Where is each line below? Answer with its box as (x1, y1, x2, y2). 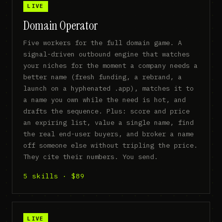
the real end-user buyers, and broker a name (23, 129, 194, 138)
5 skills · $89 (23, 172, 85, 181)
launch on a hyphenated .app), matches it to (23, 83, 194, 93)
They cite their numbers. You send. (23, 152, 159, 161)
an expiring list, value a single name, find (23, 117, 194, 127)
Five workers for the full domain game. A (23, 38, 182, 47)
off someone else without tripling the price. (23, 140, 198, 150)
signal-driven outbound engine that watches (23, 49, 190, 58)
